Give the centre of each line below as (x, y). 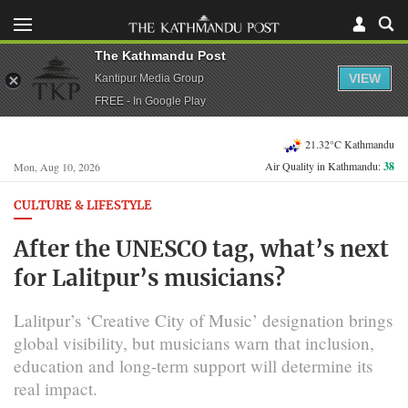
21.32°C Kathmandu (350, 143)
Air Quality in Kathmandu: (324, 166)
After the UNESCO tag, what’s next (201, 250)
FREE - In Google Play (150, 101)
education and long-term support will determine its (193, 365)
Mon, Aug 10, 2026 (57, 167)
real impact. (56, 388)
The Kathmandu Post (160, 55)
